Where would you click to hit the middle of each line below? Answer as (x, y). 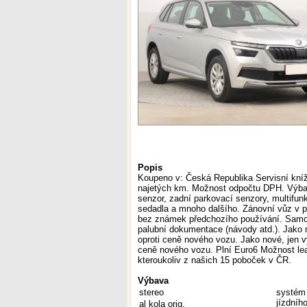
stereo (151, 292)
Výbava (153, 281)
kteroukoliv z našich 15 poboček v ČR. (214, 260)
